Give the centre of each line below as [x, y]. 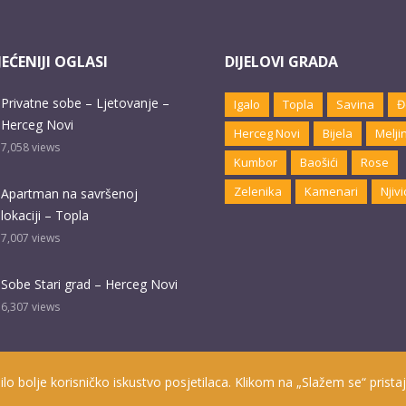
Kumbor [256, 163]
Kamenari [331, 192]
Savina [355, 105]
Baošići [319, 163]
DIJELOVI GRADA [281, 62]
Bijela [338, 134]
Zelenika [258, 192]
